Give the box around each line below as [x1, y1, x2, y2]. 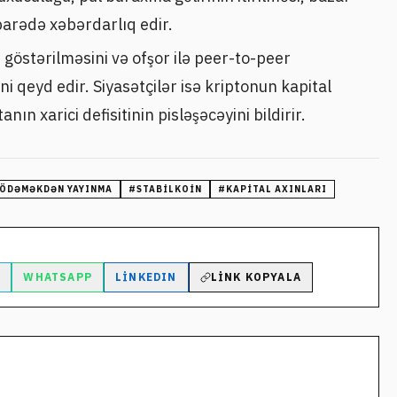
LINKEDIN [115, 269, 177, 284]
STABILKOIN [136, 183, 202, 195]
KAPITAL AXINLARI [226, 183, 327, 195]
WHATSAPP [23, 269, 93, 284]
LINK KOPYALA [210, 269, 302, 284]
